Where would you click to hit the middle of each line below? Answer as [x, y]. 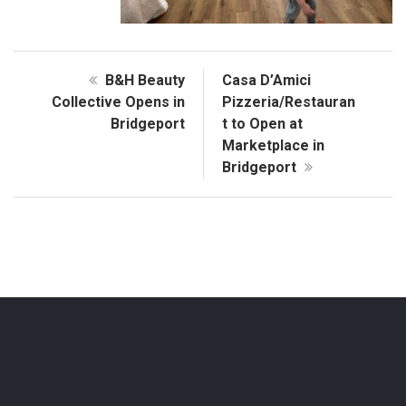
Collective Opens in [118, 102]
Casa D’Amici [266, 81]
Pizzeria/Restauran [289, 102]
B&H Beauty [143, 81]
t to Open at [262, 124]
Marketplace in [273, 146]
